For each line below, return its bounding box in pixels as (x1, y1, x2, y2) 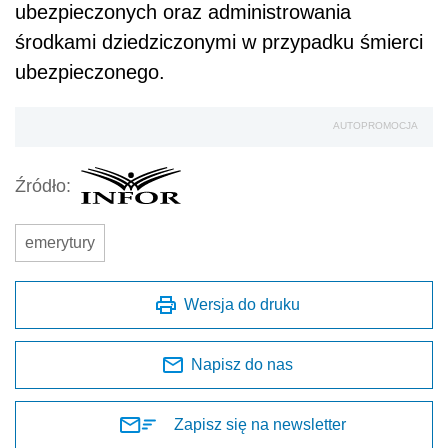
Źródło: (15, 175, 71, 196)
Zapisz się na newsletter (174, 416, 346, 434)
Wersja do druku (184, 296, 300, 314)
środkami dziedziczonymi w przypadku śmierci (15, 31, 423, 54)
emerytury (25, 234, 95, 252)
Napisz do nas (191, 356, 293, 374)
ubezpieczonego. (15, 61, 165, 84)
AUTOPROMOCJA (333, 120, 418, 132)
